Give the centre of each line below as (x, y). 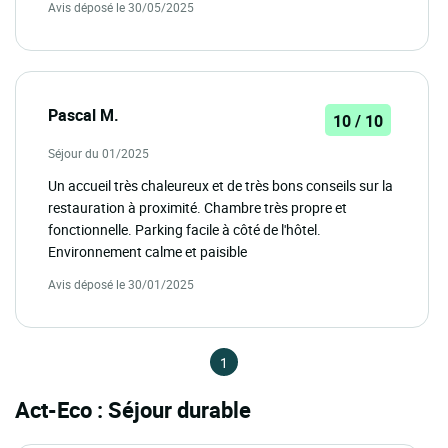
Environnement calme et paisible (147, 251)
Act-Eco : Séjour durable (133, 409)
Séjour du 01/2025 (98, 152)
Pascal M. (83, 114)
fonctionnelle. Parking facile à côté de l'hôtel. (184, 229)
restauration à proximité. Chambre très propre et (197, 207)
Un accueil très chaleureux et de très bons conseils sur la (220, 185)
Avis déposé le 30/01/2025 (121, 283)
